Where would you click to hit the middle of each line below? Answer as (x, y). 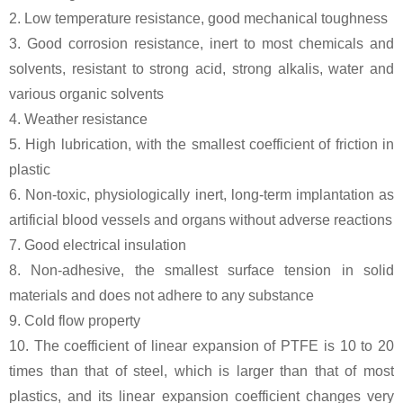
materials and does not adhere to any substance (161, 295)
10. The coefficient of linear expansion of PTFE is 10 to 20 (201, 345)
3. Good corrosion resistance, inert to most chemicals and (201, 43)
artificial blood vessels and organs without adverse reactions (201, 219)
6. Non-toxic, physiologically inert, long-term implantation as (201, 194)
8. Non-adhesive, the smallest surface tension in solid (201, 270)
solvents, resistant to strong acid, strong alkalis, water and (201, 68)
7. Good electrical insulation (98, 245)
